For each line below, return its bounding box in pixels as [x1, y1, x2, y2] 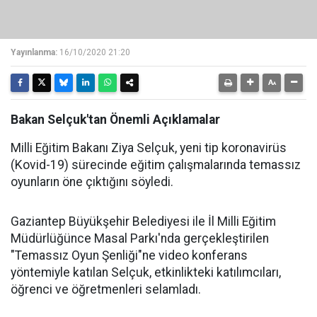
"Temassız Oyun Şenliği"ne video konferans [11, 248, 248, 263]
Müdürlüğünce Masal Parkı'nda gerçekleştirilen [11, 231, 269, 246]
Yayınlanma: [11, 47, 57, 57]
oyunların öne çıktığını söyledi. [11, 175, 173, 189]
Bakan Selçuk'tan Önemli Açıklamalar [11, 113, 220, 127]
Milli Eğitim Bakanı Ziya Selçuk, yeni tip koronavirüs [11, 141, 287, 155]
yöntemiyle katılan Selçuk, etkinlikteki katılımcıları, [11, 265, 281, 279]
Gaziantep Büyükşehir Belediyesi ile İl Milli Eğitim [11, 214, 276, 229]
